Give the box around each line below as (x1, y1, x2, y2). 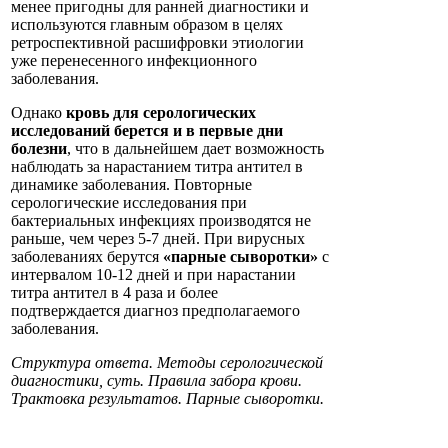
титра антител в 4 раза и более (11, 284, 218, 302)
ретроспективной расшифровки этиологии (11, 34, 304, 52)
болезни (11, 140, 67, 158)
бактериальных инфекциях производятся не (11, 212, 311, 230)
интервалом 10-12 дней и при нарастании (11, 266, 296, 284)
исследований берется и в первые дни (11, 122, 283, 140)
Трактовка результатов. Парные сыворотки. (11, 390, 324, 408)
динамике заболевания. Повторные (11, 176, 252, 194)
